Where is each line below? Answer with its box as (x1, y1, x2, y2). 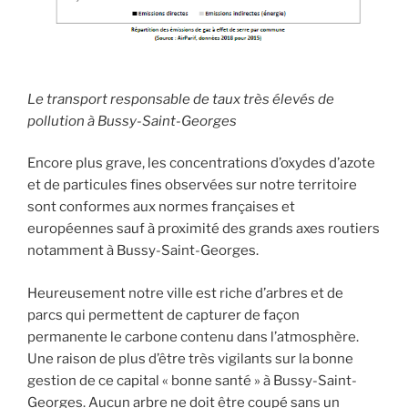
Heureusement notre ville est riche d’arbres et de (27, 284, 343, 301)
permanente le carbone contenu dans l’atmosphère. (27, 328, 359, 345)
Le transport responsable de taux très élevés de (27, 90, 334, 107)
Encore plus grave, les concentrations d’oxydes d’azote (27, 155, 375, 172)
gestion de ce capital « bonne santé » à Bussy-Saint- (27, 372, 357, 389)
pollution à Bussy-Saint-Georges (27, 112, 237, 129)
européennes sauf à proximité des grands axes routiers (27, 220, 380, 238)
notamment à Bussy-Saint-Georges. (27, 242, 267, 260)
